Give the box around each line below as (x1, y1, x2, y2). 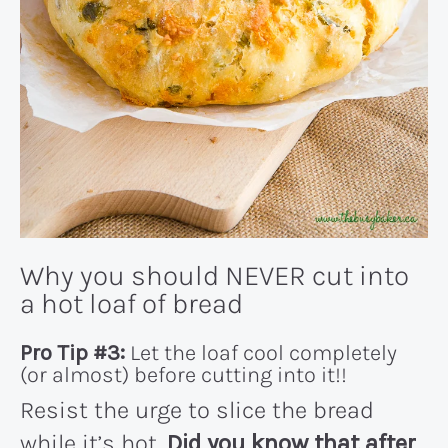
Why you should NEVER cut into (20, 258, 409, 292)
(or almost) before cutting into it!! (20, 361, 347, 388)
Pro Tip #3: (20, 339, 125, 366)
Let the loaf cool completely (125, 339, 397, 366)
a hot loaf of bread (20, 286, 243, 320)
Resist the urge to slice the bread (20, 395, 374, 424)
